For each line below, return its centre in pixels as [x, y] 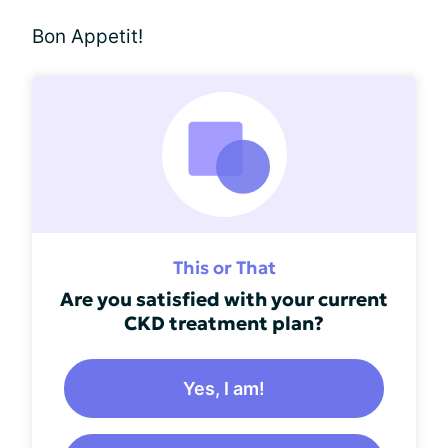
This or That [224, 267]
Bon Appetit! [87, 36]
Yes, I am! [224, 388]
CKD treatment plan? [224, 322]
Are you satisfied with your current [224, 298]
